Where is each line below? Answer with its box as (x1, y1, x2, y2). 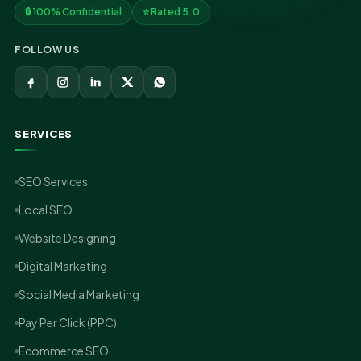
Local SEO (19, 202, 73, 217)
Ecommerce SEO (19, 343, 109, 358)
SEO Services (19, 174, 88, 189)
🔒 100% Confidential (25, 6, 122, 18)
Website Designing (19, 230, 116, 245)
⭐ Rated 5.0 (143, 6, 200, 18)
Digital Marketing (19, 259, 107, 273)
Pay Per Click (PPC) (19, 315, 117, 330)
